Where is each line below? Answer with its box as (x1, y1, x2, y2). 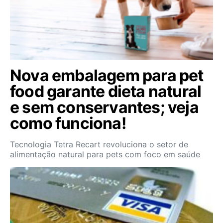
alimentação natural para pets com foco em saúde (10, 149, 200, 159)
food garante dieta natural (10, 82, 202, 101)
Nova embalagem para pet (10, 66, 204, 85)
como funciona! (10, 113, 126, 133)
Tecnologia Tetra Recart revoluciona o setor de (10, 139, 188, 149)
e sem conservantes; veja (10, 98, 199, 117)
